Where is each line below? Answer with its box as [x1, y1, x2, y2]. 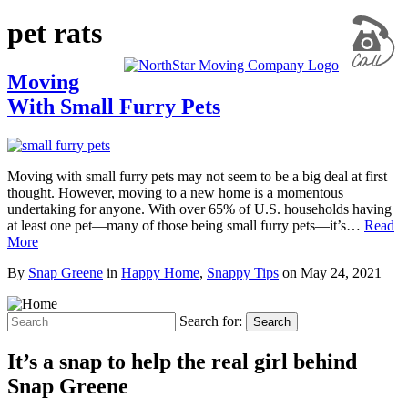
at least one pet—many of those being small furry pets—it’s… [7, 217, 364, 233]
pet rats [7, 16, 102, 50]
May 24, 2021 [301, 264, 382, 280]
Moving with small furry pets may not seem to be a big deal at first [7, 168, 387, 184]
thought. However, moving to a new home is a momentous [7, 184, 343, 200]
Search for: [179, 312, 242, 329]
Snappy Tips [207, 264, 279, 280]
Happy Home [121, 264, 199, 280]
